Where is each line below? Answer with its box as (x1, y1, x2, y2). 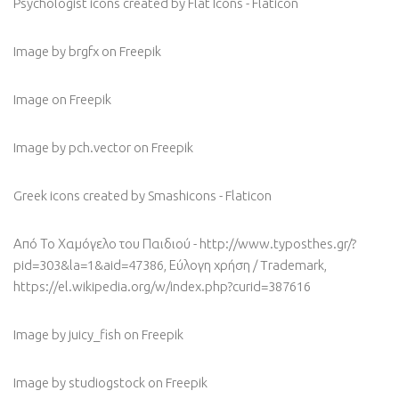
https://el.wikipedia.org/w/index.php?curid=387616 (13, 279, 311, 295)
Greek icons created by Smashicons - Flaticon (13, 188, 272, 204)
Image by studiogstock (13, 375, 145, 391)
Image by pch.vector (13, 140, 131, 156)
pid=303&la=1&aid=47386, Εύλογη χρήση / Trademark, (13, 257, 327, 273)
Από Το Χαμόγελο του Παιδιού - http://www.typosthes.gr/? (13, 236, 356, 252)
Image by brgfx (13, 44, 99, 60)
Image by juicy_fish (13, 327, 121, 343)
